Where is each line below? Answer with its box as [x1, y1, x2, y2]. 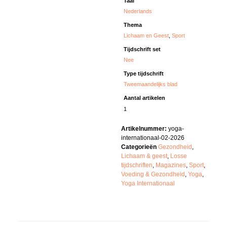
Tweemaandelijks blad [124, 81, 178, 88]
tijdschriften [121, 162, 153, 169]
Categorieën [121, 143, 157, 151]
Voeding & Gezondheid [121, 171, 185, 178]
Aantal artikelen [124, 95, 166, 101]
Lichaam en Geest [124, 32, 169, 39]
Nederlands [124, 8, 153, 14]
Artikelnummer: [121, 125, 168, 133]
